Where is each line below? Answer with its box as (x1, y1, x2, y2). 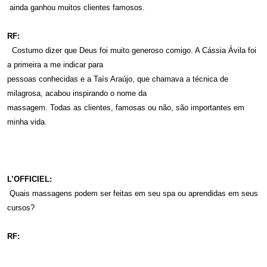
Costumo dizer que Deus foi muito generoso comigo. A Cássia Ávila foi (10, 45, 256, 55)
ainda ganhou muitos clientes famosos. (10, 2, 145, 12)
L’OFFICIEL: (7, 174, 52, 184)
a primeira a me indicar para (7, 60, 103, 69)
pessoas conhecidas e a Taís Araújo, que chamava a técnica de (7, 74, 228, 83)
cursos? (7, 203, 35, 212)
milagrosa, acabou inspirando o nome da (7, 88, 147, 98)
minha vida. (7, 117, 47, 126)
